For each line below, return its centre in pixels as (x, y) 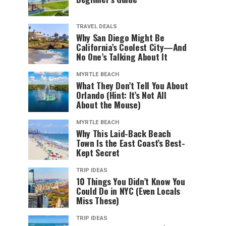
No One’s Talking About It (122, 57)
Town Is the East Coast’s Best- (131, 143)
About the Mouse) (108, 105)
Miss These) (98, 201)
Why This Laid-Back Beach (124, 133)
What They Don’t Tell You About (132, 86)
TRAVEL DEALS (97, 27)
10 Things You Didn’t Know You (131, 181)
